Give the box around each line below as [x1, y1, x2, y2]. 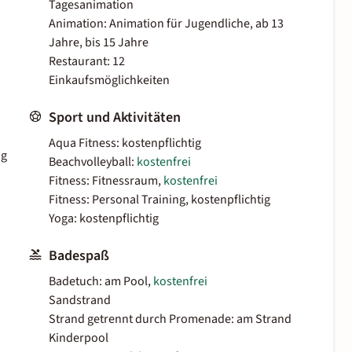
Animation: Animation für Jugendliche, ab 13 [49, 15, 284, 33]
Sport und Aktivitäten [49, 108, 181, 128]
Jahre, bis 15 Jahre [49, 34, 148, 52]
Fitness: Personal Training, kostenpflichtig [49, 191, 270, 209]
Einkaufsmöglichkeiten [49, 71, 170, 90]
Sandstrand [49, 291, 111, 310]
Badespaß [49, 246, 109, 266]
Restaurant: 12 [49, 53, 125, 71]
